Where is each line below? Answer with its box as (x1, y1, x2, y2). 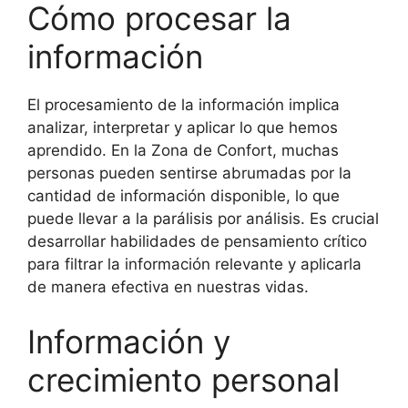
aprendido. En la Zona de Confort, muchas (27, 141, 339, 159)
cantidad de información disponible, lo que (27, 187, 340, 205)
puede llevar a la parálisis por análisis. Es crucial (27, 209, 379, 228)
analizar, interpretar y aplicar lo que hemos (27, 118, 338, 137)
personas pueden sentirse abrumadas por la (27, 164, 352, 182)
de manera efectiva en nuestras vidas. (27, 278, 309, 296)
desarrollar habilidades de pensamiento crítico (27, 232, 367, 250)
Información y (27, 321, 230, 361)
